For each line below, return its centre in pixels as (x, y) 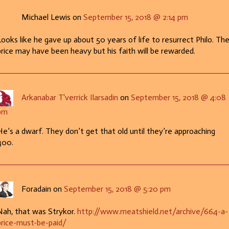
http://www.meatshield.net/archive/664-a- (152, 211)
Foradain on (42, 189)
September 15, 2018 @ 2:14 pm (135, 17)
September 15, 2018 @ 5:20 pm (117, 189)
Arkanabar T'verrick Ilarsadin (70, 97)
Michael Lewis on (52, 17)
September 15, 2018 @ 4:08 (178, 97)
